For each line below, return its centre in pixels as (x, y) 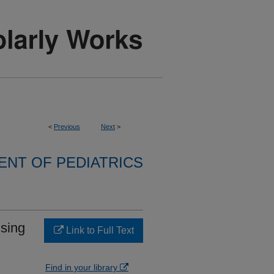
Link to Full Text (98, 230)
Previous (67, 127)
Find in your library (83, 267)
